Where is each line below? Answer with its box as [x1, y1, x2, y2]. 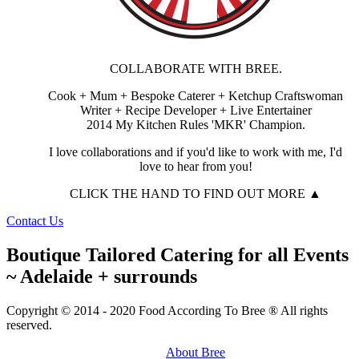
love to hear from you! [139, 159, 252, 173]
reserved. [6, 317, 52, 332]
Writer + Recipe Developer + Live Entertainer [79, 103, 312, 117]
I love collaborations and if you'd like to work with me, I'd [49, 144, 342, 159]
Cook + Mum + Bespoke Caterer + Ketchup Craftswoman [48, 88, 343, 103]
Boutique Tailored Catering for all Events [6, 244, 349, 265]
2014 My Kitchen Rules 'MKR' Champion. [86, 117, 305, 131]
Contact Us [6, 213, 63, 228]
